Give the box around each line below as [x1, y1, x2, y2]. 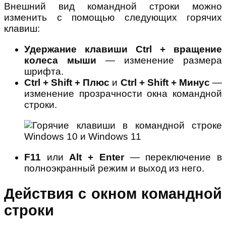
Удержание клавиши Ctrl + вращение [24, 43, 222, 54]
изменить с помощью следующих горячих [4, 12, 222, 23]
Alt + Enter [69, 151, 124, 162]
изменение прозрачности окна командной [24, 88, 222, 99]
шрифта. [24, 66, 64, 77]
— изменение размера [96, 54, 222, 66]
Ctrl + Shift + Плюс [24, 77, 110, 88]
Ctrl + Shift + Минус [120, 77, 210, 88]
